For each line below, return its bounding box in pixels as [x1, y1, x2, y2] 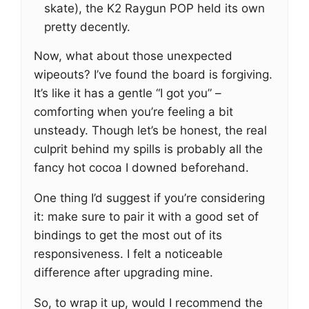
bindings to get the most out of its [34, 228, 222, 242]
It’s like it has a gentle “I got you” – [34, 86, 221, 100]
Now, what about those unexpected [34, 49, 232, 63]
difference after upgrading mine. [34, 266, 213, 279]
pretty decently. [44, 20, 130, 34]
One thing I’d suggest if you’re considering [34, 191, 265, 205]
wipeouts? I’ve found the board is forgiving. [34, 68, 272, 81]
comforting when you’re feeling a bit [34, 105, 233, 119]
